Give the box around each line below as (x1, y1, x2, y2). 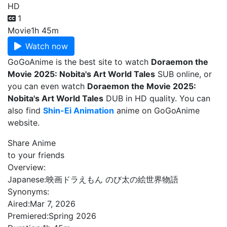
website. (8, 118, 40, 128)
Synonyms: (8, 186, 49, 197)
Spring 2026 (49, 211, 96, 221)
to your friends (8, 150, 64, 160)
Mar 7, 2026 (30, 199, 75, 209)
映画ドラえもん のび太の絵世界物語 (46, 174, 178, 184)
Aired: (8, 199, 30, 209)
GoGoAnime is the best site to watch (8, 57, 151, 67)
